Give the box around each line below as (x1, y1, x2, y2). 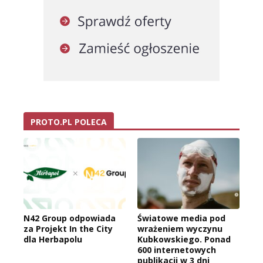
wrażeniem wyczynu (137, 223, 222, 235)
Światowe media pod (137, 213, 225, 224)
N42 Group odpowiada (23, 213, 116, 224)
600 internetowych (137, 244, 216, 256)
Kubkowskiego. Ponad (137, 234, 231, 245)
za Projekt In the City (23, 223, 113, 235)
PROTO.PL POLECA (31, 116, 107, 127)
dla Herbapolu (23, 234, 82, 245)
